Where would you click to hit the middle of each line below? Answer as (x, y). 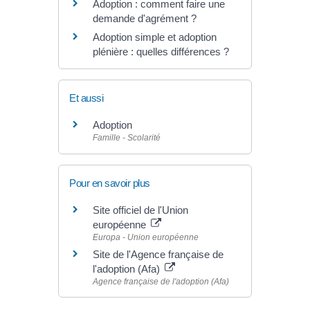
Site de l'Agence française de (158, 254)
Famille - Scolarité (127, 138)
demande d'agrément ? (145, 19)
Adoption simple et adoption (155, 37)
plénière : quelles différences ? (161, 52)
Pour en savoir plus (110, 183)
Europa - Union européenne (146, 237)
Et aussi (86, 98)
